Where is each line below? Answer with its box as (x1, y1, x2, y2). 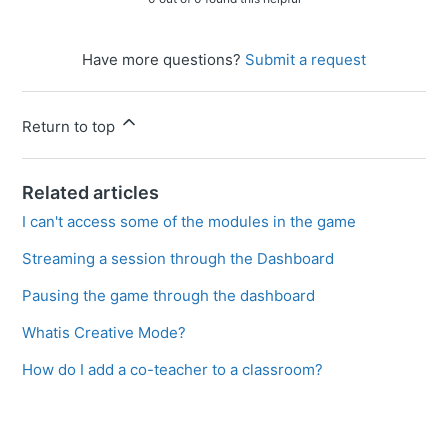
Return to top (22, 116, 120, 136)
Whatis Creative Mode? (22, 322, 187, 342)
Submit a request (245, 49, 366, 69)
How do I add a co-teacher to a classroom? (22, 359, 324, 379)
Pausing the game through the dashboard (22, 285, 316, 305)
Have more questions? (82, 49, 245, 69)
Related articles (22, 181, 160, 203)
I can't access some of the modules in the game (22, 211, 357, 231)
